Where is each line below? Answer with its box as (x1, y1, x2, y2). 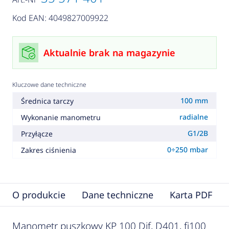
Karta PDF (169, 189, 212, 201)
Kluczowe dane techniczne (12, 80, 86, 89)
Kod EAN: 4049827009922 (12, 12, 108, 24)
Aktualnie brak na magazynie (43, 47, 175, 59)
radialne (179, 112, 209, 122)
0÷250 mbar (167, 145, 209, 155)
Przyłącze (20, 128, 53, 139)
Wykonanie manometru (20, 112, 101, 122)
